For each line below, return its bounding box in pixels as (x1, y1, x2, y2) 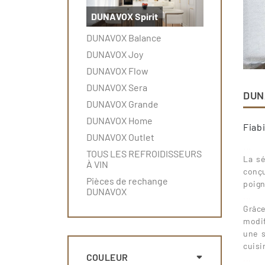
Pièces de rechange (86, 174, 168, 186)
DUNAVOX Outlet (86, 131, 154, 143)
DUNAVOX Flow (86, 64, 148, 76)
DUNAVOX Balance (86, 31, 161, 43)
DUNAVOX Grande (86, 98, 159, 109)
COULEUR (86, 251, 128, 263)
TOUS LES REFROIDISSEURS (86, 147, 202, 159)
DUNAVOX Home (86, 114, 153, 126)
